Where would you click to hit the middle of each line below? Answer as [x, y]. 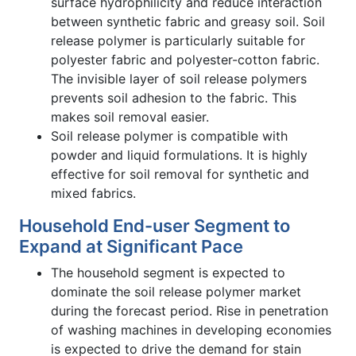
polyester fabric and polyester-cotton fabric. [185, 59]
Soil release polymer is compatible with [169, 135]
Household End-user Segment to [155, 225]
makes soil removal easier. [130, 116]
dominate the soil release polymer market [176, 291]
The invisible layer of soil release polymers [179, 78]
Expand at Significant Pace [131, 246]
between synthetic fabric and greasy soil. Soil [188, 21]
